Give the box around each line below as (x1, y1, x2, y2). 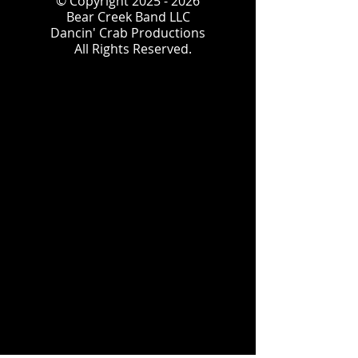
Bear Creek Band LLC (66, 8, 190, 26)
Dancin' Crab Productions (50, 24, 205, 42)
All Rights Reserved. (64, 40, 192, 58)
